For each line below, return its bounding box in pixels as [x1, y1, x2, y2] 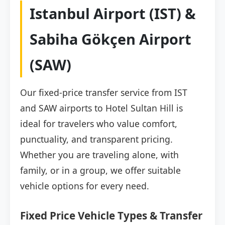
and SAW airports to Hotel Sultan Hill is [20, 102, 183, 115]
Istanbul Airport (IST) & [30, 4, 196, 24]
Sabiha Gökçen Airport [30, 29, 191, 49]
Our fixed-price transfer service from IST [20, 86, 187, 99]
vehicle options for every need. [20, 180, 149, 192]
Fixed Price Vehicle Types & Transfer [20, 208, 202, 223]
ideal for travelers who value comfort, [20, 118, 177, 130]
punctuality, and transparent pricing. [20, 133, 173, 146]
